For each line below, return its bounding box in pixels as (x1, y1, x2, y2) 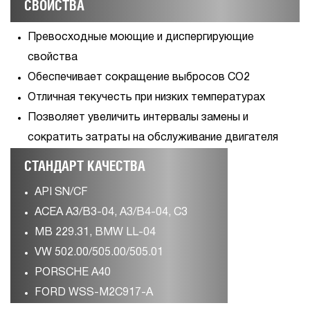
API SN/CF (35, 188, 88, 197)
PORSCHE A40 (35, 268, 111, 277)
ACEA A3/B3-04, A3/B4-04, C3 (35, 208, 188, 217)
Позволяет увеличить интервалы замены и (28, 113, 248, 122)
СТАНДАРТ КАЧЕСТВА (24, 158, 145, 174)
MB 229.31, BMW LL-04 (35, 228, 156, 237)
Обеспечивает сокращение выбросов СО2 (28, 73, 250, 82)
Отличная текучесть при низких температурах (28, 93, 265, 102)
